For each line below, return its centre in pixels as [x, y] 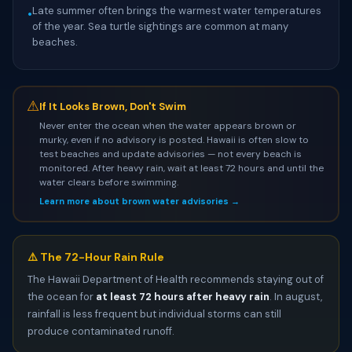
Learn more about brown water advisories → [139, 201]
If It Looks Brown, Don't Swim [112, 106]
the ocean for [62, 297]
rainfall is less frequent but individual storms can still [154, 314]
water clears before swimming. [108, 182]
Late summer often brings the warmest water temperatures [177, 11]
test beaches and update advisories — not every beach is [170, 154]
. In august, [296, 297]
